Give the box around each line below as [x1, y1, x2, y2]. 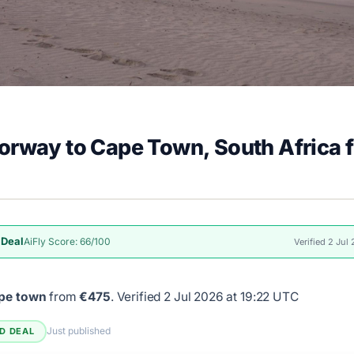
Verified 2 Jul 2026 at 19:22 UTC [116, 288, 299, 304]
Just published [46, 325, 111, 337]
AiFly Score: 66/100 [24, 235, 111, 247]
